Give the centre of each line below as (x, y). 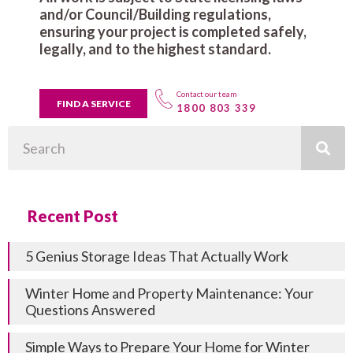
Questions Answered (90, 309)
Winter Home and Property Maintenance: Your (169, 293)
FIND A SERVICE (93, 103)
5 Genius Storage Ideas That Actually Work (157, 256)
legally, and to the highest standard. (155, 48)
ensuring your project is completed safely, (173, 31)
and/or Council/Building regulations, (155, 14)
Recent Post (73, 216)
